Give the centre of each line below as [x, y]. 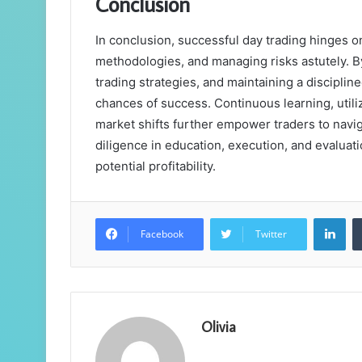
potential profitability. [156, 166]
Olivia [219, 326]
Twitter [271, 234]
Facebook [162, 234]
